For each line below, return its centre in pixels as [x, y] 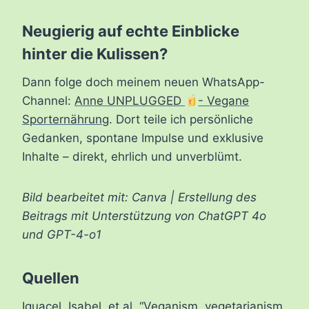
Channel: [48, 101]
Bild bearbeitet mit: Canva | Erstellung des [139, 198]
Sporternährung [66, 120]
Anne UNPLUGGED [130, 101]
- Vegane [224, 101]
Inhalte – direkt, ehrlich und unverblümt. [132, 157]
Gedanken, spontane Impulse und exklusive [143, 138]
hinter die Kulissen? [95, 54]
